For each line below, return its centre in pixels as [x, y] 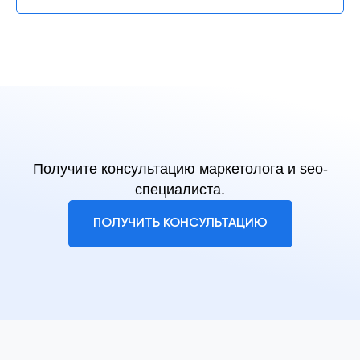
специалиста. [180, 189]
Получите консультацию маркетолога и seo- [180, 168]
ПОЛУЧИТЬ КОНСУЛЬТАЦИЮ [180, 224]
